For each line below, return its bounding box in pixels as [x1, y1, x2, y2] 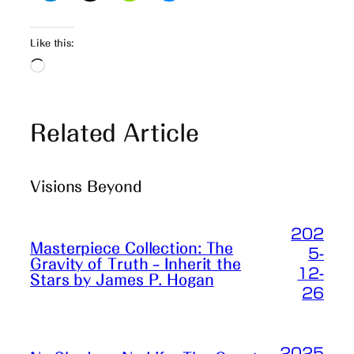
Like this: [30, 38, 74, 48]
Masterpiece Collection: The [30, 241, 234, 256]
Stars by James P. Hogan [30, 273, 214, 288]
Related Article [30, 121, 199, 144]
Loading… [43, 56, 105, 77]
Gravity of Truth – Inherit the [30, 257, 241, 272]
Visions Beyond [30, 179, 142, 194]
